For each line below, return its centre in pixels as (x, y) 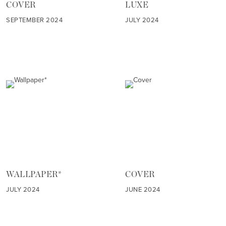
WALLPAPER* (34, 175)
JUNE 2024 (143, 190)
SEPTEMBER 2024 (35, 20)
